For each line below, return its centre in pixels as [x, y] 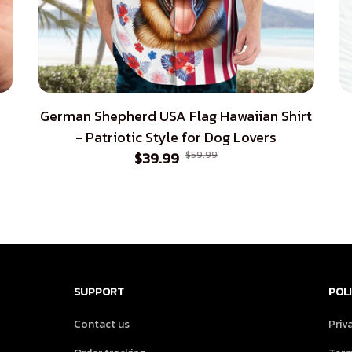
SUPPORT [99, 292]
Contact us [101, 324]
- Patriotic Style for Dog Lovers [176, 137]
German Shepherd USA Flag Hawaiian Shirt [176, 116]
